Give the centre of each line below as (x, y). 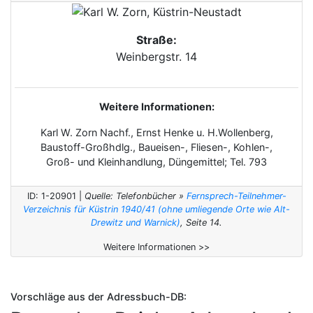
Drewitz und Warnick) (136, 222)
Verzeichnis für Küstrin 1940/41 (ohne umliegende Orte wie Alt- (156, 209)
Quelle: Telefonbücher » (135, 196)
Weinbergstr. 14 (156, 56)
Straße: (156, 39)
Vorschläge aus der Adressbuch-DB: (99, 296)
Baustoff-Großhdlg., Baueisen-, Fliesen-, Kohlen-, (156, 147)
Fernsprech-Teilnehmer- (236, 196)
